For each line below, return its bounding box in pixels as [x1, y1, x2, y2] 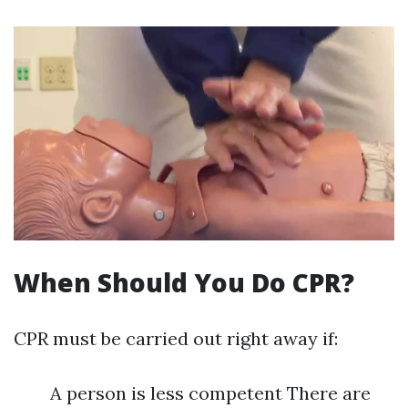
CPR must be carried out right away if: [14, 327, 338, 351]
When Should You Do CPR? [14, 265, 354, 301]
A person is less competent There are [50, 382, 371, 405]
